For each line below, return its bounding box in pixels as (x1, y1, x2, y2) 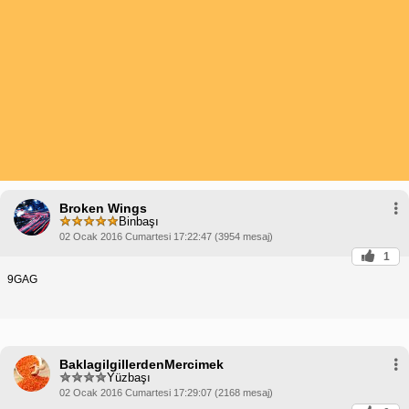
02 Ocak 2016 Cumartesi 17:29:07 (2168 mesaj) (59, 386, 273, 398)
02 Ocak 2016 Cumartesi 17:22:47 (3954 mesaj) (59, 230, 273, 242)
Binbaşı (119, 215, 159, 229)
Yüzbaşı (107, 371, 151, 385)
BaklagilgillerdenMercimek (59, 356, 224, 372)
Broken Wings (59, 200, 147, 215)
